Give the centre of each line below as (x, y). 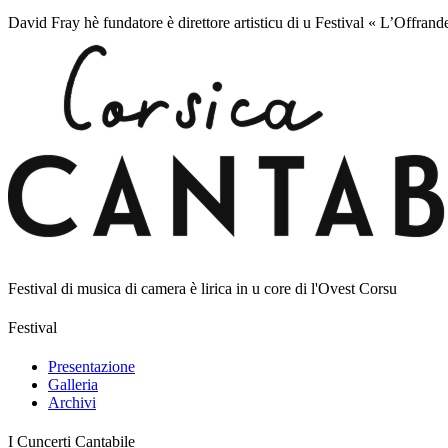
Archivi (72, 403)
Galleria (73, 385)
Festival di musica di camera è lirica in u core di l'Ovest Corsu (202, 288)
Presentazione (91, 367)
